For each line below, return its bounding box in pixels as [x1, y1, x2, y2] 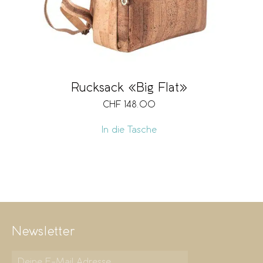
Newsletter [12, 226, 75, 238]
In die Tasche [101, 126, 157, 135]
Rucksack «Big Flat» [70, 82, 187, 95]
